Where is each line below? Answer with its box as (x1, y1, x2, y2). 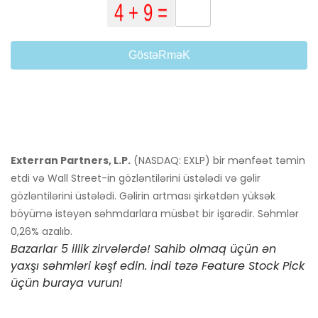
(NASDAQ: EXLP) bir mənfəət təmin (131, 153, 305, 168)
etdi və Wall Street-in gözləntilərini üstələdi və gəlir (11, 171, 261, 186)
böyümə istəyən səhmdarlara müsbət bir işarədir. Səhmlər (11, 207, 299, 221)
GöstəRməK (128, 49, 190, 62)
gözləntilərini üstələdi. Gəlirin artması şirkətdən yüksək (11, 189, 275, 204)
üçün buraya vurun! (11, 275, 123, 292)
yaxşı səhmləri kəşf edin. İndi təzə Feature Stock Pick (11, 258, 305, 275)
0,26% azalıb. (11, 224, 72, 239)
